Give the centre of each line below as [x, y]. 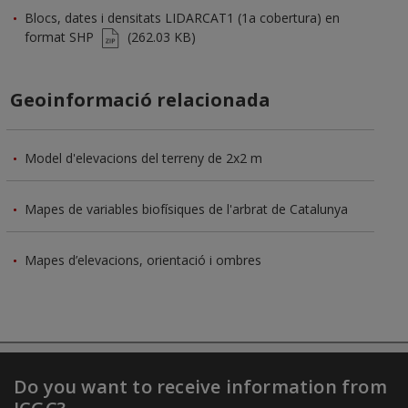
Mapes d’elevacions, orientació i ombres [143, 260]
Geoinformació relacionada [140, 100]
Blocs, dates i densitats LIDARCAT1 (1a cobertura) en [182, 18]
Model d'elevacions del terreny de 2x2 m [143, 158]
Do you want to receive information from [200, 386]
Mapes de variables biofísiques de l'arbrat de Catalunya [186, 209]
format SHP [59, 37]
